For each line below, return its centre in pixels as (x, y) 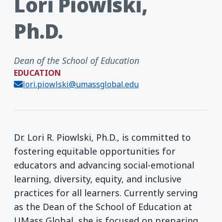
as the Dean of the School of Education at (103, 206)
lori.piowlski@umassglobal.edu (81, 84)
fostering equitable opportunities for (95, 151)
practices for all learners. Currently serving (106, 193)
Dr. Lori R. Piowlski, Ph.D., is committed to (102, 137)
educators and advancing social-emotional (104, 165)
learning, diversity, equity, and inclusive (98, 179)
